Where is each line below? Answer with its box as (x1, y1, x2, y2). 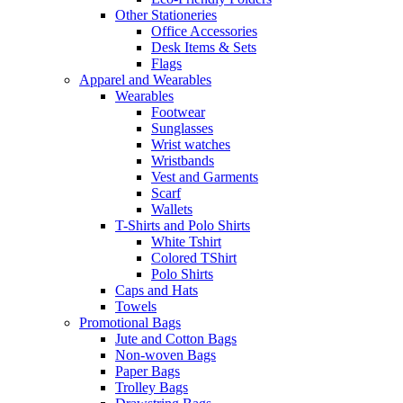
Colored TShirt (151, 250, 237, 266)
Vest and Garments (151, 169, 258, 185)
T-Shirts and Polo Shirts (115, 218, 250, 234)
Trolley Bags (115, 380, 188, 396)
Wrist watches (151, 137, 230, 153)
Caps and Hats (115, 282, 198, 299)
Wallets (151, 201, 193, 218)
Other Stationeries (115, 7, 217, 23)
